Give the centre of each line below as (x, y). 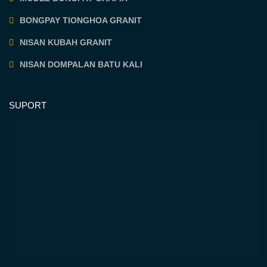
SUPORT (28, 105)
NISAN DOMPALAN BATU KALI (81, 64)
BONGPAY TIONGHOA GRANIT (81, 20)
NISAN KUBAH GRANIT (66, 42)
